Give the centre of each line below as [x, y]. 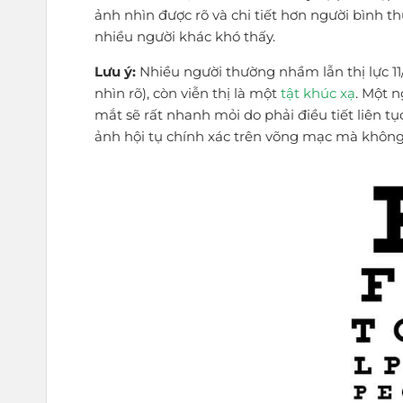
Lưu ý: [116, 71]
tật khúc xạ [318, 93]
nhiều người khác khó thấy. [185, 36]
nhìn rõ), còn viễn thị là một [188, 93]
